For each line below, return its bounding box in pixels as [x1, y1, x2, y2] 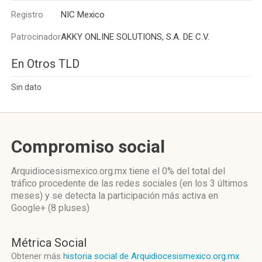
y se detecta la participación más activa [43, 190, 208, 201]
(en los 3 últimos [180, 178, 248, 189]
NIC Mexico [61, 9, 105, 20]
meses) [11, 190, 43, 201]
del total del [174, 166, 225, 177]
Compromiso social [11, 136, 165, 157]
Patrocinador [11, 32, 61, 42]
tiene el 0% [129, 166, 174, 177]
